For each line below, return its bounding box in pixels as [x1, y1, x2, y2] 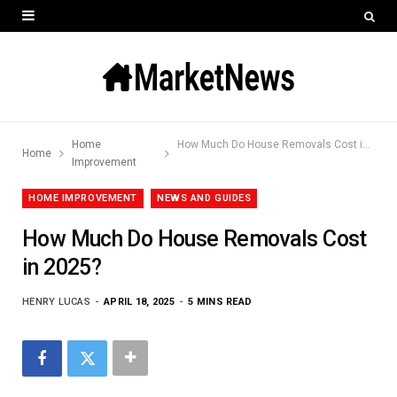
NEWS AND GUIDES [157, 192, 252, 204]
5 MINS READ [188, 296, 253, 307]
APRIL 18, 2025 [104, 296, 175, 307]
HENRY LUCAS [22, 296, 91, 307]
